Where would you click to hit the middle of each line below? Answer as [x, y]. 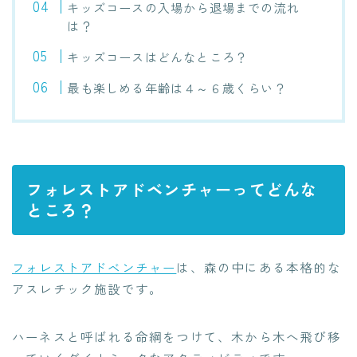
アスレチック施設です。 [88, 288]
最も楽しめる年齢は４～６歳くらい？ [177, 88]
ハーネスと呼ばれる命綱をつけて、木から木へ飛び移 [177, 336]
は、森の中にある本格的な [259, 267]
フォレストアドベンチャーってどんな [172, 189]
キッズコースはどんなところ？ [158, 57]
